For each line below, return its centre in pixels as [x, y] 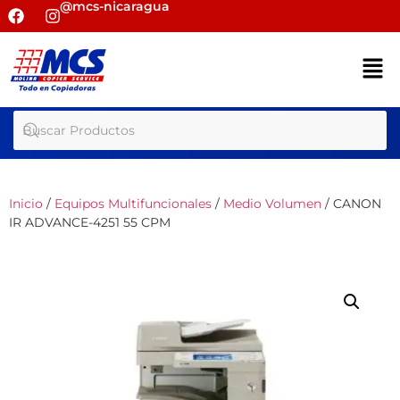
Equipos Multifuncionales [133, 204]
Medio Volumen [272, 204]
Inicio [26, 204]
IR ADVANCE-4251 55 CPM [90, 223]
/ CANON [351, 204]
